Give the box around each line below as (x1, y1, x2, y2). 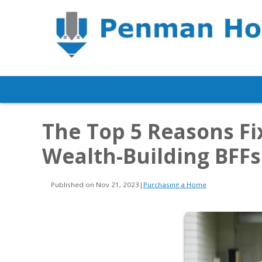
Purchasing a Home (143, 180, 206, 189)
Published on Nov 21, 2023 (50, 180, 139, 189)
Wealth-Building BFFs (42, 142, 261, 170)
